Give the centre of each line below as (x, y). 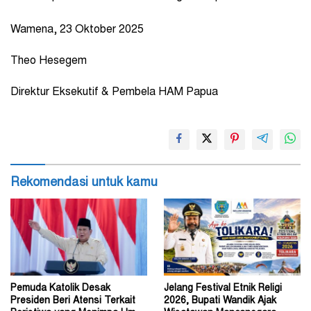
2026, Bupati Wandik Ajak (220, 301)
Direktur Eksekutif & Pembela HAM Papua (114, 92)
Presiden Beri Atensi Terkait (73, 301)
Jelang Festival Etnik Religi (223, 288)
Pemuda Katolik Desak (60, 288)
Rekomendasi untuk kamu (84, 183)
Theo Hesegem (49, 61)
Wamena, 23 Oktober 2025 (77, 30)
